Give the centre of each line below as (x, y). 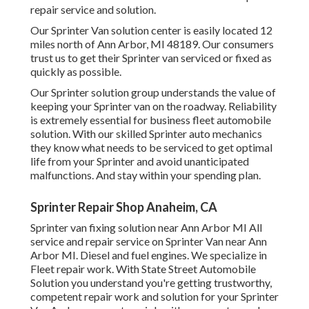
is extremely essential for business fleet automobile (151, 120)
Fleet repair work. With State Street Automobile (143, 269)
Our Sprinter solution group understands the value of (153, 92)
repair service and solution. (93, 10)
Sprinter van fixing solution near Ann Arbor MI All (146, 228)
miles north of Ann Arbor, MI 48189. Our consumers (152, 44)
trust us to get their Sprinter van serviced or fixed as (151, 58)
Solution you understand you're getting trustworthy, (151, 283)
